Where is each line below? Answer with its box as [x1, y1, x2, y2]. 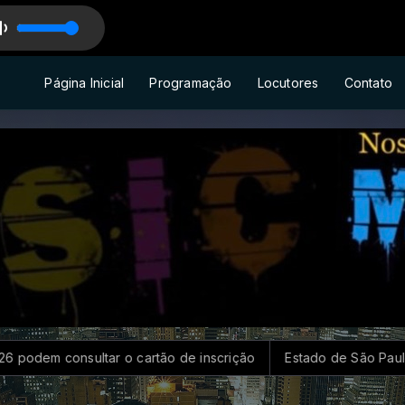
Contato [344, 74, 392, 90]
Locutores [257, 74, 319, 90]
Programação [149, 74, 232, 90]
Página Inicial [44, 74, 125, 90]
